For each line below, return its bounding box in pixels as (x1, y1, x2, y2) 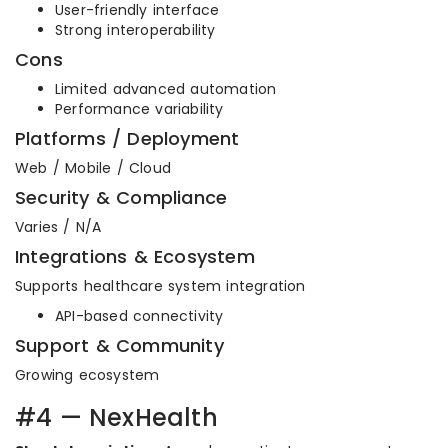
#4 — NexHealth (15, 401, 218, 434)
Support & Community (15, 333, 224, 358)
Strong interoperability (55, 20, 216, 40)
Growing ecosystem (15, 365, 160, 385)
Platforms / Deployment (15, 126, 240, 151)
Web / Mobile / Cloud (15, 158, 171, 178)
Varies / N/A (15, 217, 102, 237)
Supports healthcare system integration (15, 276, 306, 296)
